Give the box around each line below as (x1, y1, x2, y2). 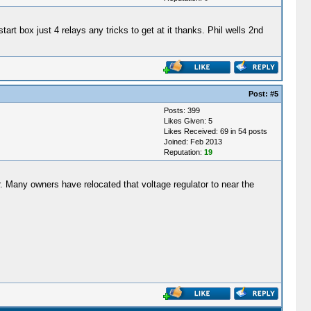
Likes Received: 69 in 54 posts (163, 127, 267, 135)
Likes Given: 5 (163, 117, 212, 125)
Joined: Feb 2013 (163, 137, 222, 146)
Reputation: (163, 148, 204, 156)
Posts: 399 (163, 106, 200, 115)
